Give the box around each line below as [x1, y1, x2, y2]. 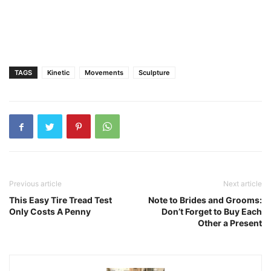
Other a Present [198, 218, 262, 228]
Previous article [9, 179, 62, 188]
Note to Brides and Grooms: [148, 195, 262, 205]
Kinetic [47, 68, 70, 77]
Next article [223, 179, 262, 188]
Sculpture [139, 68, 170, 77]
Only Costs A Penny [9, 206, 91, 217]
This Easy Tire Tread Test [9, 195, 112, 205]
